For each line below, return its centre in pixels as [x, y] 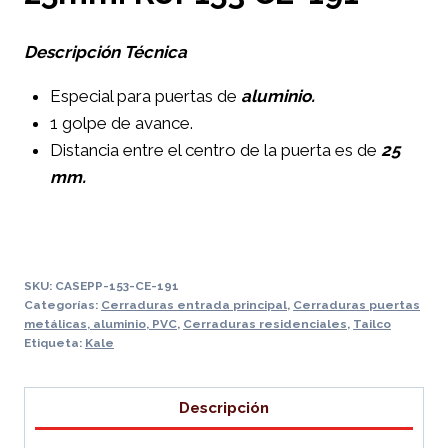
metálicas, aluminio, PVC [100, 324]
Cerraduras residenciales [265, 324]
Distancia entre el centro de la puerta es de [213, 149]
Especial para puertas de [143, 95]
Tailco [372, 324]
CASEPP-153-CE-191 [117, 286]
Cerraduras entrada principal [194, 305]
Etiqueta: [54, 343]
